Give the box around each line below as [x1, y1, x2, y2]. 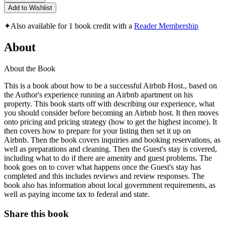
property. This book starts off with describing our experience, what [4, 99, 214, 108]
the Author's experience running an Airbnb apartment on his [4, 90, 193, 99]
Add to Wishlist [8, 4, 52, 12]
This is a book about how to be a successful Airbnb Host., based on [4, 81, 217, 90]
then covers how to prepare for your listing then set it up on [4, 126, 191, 135]
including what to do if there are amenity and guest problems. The [4, 153, 212, 162]
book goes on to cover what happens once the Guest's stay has [4, 162, 201, 171]
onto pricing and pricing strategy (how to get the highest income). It [4, 117, 217, 126]
